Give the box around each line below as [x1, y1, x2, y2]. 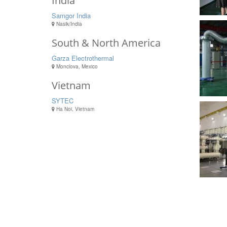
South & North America [52, 36, 161, 50]
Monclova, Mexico [55, 63, 98, 70]
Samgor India [52, 11, 91, 21]
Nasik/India [55, 20, 82, 28]
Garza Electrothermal [52, 53, 114, 63]
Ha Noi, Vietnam [55, 105, 94, 113]
